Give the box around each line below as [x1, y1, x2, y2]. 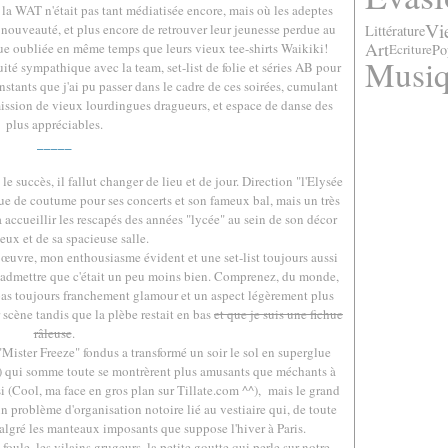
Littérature [365, 20, 425, 40]
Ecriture [389, 40, 432, 58]
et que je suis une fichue [214, 305, 343, 323]
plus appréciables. [5, 115, 103, 133]
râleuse [33, 324, 72, 342]
